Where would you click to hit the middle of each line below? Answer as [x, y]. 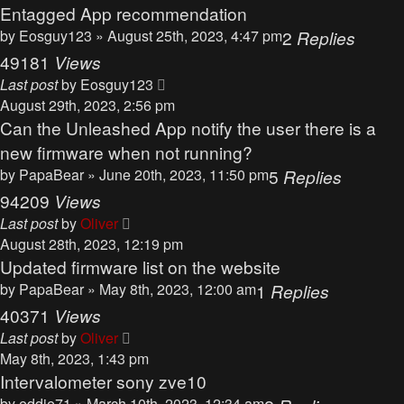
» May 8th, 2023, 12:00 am [172, 289]
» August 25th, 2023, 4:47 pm [189, 36]
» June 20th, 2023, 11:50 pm [178, 174]
